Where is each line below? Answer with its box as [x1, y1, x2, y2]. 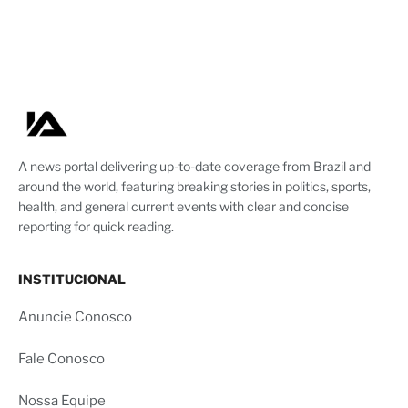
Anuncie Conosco [18, 309, 132, 326]
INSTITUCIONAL [18, 271, 126, 288]
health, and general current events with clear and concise [18, 199, 349, 215]
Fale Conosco [18, 351, 105, 368]
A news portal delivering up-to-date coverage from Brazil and [18, 158, 371, 175]
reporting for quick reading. [18, 219, 174, 235]
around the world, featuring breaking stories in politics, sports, [18, 178, 371, 195]
